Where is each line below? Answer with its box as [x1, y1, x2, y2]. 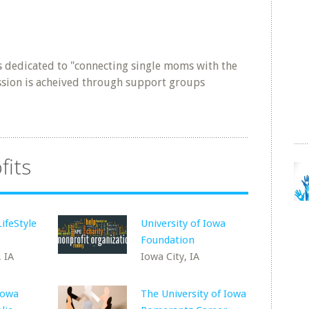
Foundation [141, 234, 195, 246]
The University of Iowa [141, 288, 247, 300]
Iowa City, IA [141, 250, 200, 263]
